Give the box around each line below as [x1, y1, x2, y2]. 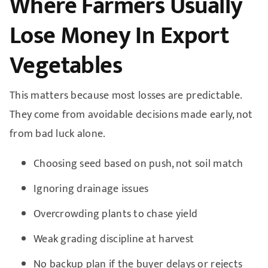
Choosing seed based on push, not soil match [33, 154, 243, 173]
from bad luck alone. [9, 124, 106, 143]
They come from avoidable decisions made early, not [9, 105, 253, 124]
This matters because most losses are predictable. [9, 86, 242, 105]
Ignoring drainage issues [33, 179, 149, 198]
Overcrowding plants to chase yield [33, 205, 198, 223]
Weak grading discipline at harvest [33, 230, 194, 248]
